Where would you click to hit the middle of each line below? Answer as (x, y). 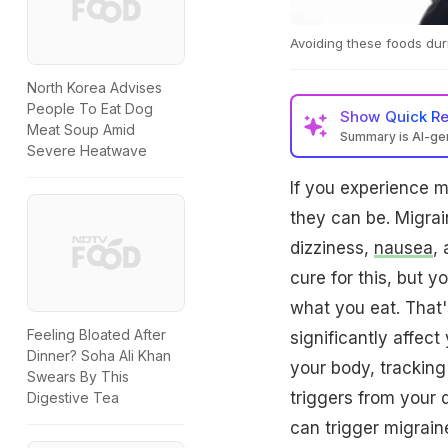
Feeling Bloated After (96, 335)
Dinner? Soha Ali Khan (99, 356)
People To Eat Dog (90, 109)
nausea (403, 247)
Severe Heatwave (87, 151)
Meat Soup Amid (81, 130)
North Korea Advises (94, 88)
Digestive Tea (73, 398)
